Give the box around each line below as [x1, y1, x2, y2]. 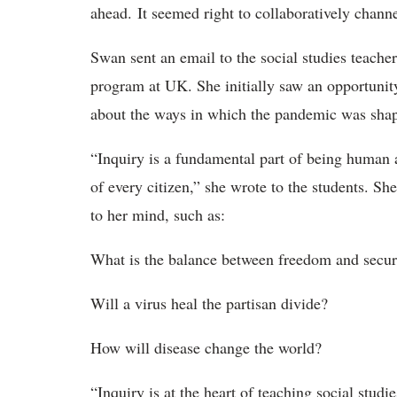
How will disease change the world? [90, 337, 327, 358]
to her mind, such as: [90, 204, 225, 225]
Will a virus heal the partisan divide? [90, 292, 328, 314]
